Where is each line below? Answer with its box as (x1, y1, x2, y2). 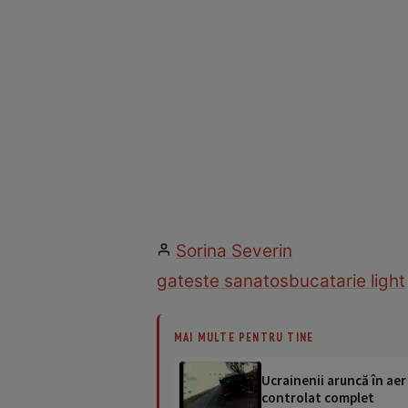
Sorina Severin (176, 240, 292, 261)
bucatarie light (289, 270, 405, 291)
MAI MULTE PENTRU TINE (174, 329, 314, 344)
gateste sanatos (157, 270, 289, 291)
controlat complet (261, 388, 374, 406)
